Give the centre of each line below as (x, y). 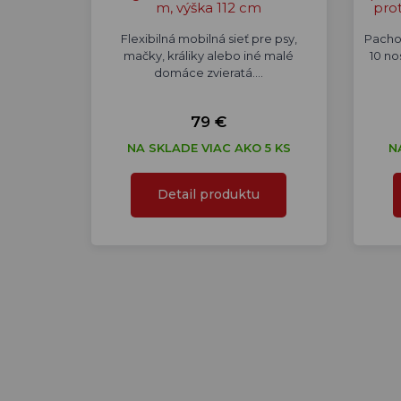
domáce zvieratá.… (209, 73)
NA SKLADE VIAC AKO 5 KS (209, 148)
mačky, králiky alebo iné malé (209, 55)
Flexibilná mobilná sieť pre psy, (209, 38)
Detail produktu (209, 194)
